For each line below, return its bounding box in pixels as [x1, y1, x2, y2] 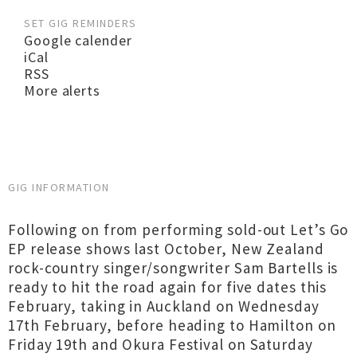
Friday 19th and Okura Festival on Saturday [8, 335, 313, 354]
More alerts [24, 81, 100, 100]
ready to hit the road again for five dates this [8, 277, 328, 296]
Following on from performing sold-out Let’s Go [8, 220, 349, 239]
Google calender [24, 31, 132, 49]
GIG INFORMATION [8, 180, 110, 194]
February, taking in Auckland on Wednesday [8, 296, 320, 316]
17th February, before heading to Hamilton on [8, 316, 336, 335]
